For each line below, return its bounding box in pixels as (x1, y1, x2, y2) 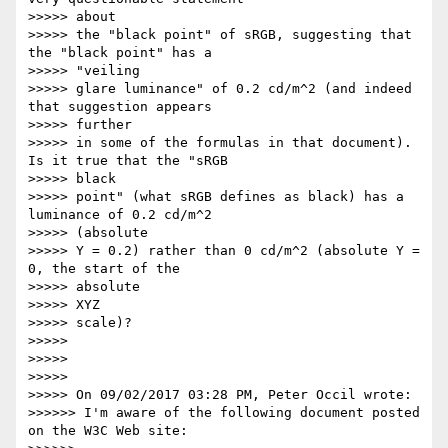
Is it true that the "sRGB (28, 153, 228, 169)
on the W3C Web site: (28, 423, 188, 439)
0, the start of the (28, 261, 180, 277)
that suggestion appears (28, 99, 212, 115)
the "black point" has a (28, 45, 212, 61)
